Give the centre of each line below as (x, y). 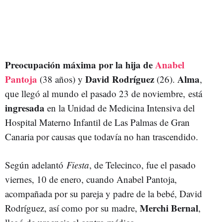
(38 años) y (61, 79)
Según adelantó (36, 165)
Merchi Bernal (168, 208)
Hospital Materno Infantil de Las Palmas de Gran (97, 122)
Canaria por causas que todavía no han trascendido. (103, 136)
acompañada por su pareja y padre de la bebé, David (104, 193)
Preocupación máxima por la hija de (80, 64)
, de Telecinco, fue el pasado (142, 165)
